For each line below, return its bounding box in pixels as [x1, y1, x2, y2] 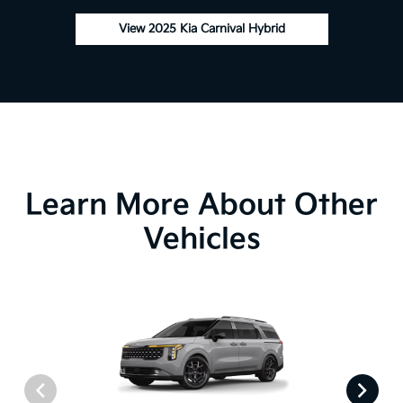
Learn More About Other [25, 188, 378, 224]
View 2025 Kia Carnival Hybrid [118, 22, 285, 37]
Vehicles [142, 222, 261, 258]
